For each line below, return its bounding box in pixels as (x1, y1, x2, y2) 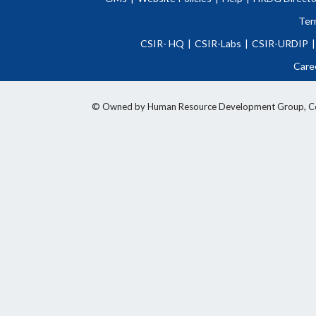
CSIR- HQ (140, 37, 184, 50)
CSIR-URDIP (251, 37, 308, 50)
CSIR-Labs (194, 37, 241, 50)
